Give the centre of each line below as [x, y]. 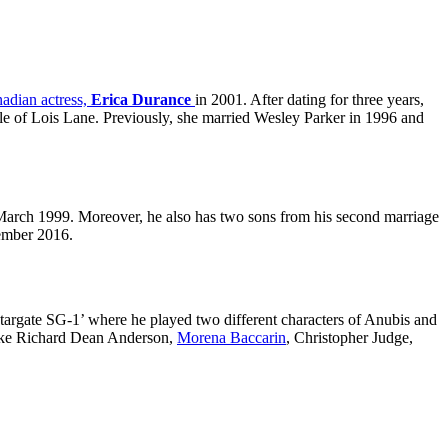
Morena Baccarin [231, 338]
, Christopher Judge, [349, 338]
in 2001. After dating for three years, [309, 100]
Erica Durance [143, 100]
